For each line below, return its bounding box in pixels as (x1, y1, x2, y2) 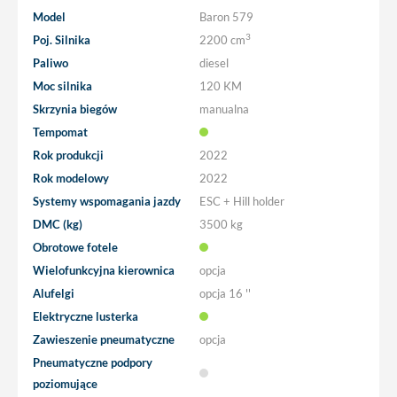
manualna (199, 101, 249, 116)
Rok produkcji (33, 147, 104, 162)
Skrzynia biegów (33, 101, 117, 116)
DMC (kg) (33, 216, 82, 231)
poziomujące (33, 376, 97, 391)
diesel (199, 55, 229, 70)
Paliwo (33, 55, 68, 70)
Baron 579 (199, 9, 253, 24)
